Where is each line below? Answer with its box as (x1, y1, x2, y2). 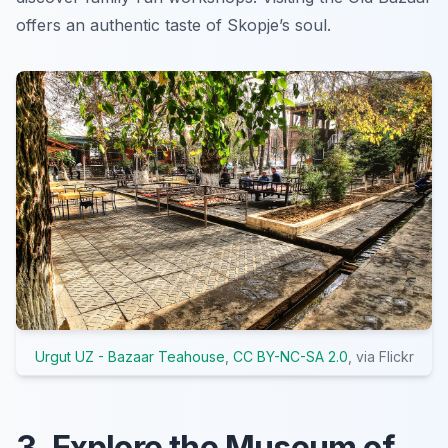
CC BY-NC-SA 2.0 (232, 348, 348, 365)
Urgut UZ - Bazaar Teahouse (34, 348, 225, 365)
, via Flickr (347, 348, 414, 365)
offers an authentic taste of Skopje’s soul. (16, 15, 331, 36)
